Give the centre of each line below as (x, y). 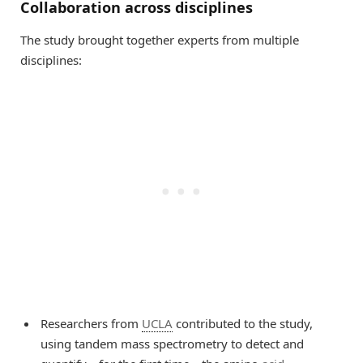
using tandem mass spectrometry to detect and (172, 343)
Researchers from (91, 323)
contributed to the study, (243, 323)
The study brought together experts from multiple (160, 39)
